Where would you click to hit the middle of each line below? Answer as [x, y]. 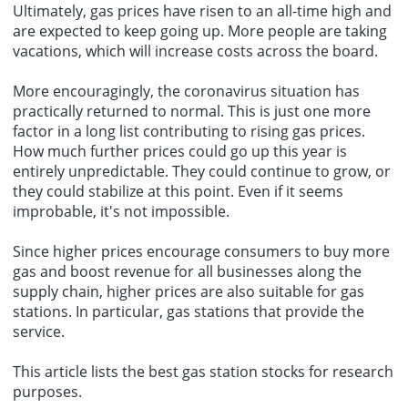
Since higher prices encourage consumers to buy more [201, 252]
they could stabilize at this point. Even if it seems [178, 192]
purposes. [47, 392]
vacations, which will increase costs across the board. [195, 51]
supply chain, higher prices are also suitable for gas [189, 292]
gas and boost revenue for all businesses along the [187, 272]
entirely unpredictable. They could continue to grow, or [202, 172]
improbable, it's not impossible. [121, 212]
